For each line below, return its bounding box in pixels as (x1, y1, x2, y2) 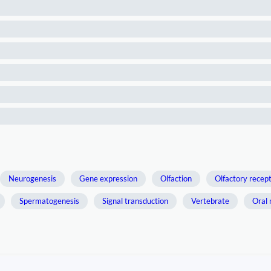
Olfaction (160, 174, 192, 183)
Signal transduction (102, 196, 168, 206)
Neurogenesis (8, 174, 56, 183)
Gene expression (79, 174, 137, 183)
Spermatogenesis (19, 196, 79, 206)
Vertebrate (191, 196, 229, 206)
